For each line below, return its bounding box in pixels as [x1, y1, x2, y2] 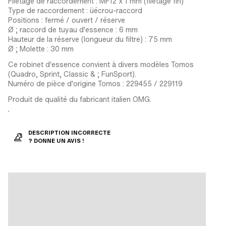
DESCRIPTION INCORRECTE [28, 129, 110, 136]
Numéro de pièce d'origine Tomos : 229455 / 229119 [8, 78, 183, 89]
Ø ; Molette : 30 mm [8, 43, 74, 54]
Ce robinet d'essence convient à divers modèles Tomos [8, 59, 194, 70]
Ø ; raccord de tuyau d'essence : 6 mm [8, 24, 138, 35]
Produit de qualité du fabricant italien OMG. [8, 94, 151, 104]
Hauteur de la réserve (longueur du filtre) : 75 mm [8, 34, 172, 44]
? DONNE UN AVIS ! [28, 137, 84, 144]
